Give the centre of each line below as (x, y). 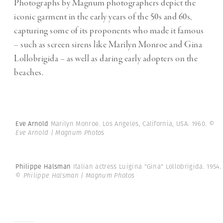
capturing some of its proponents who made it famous (109, 31)
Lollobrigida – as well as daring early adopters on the (106, 59)
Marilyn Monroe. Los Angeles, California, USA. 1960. (130, 123)
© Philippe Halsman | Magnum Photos (75, 175)
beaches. (29, 73)
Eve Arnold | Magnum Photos (60, 132)
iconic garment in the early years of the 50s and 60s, (103, 17)
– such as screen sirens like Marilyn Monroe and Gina (108, 45)
